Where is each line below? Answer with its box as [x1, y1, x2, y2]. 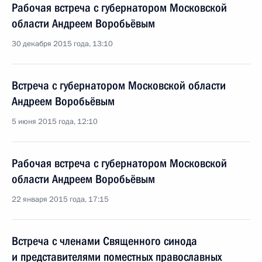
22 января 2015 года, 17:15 [12, 194, 109, 205]
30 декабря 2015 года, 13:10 [12, 39, 113, 49]
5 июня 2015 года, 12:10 [12, 116, 98, 127]
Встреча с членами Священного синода [12, 234, 197, 248]
